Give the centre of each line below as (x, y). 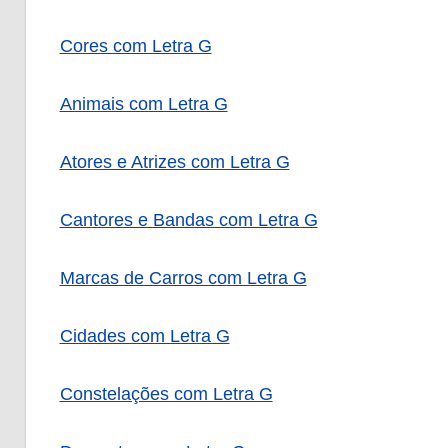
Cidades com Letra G (144, 336)
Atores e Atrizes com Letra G (174, 162)
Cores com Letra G (135, 46)
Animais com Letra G (143, 104)
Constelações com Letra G (166, 394)
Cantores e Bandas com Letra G (188, 220)
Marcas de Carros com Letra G (183, 278)
